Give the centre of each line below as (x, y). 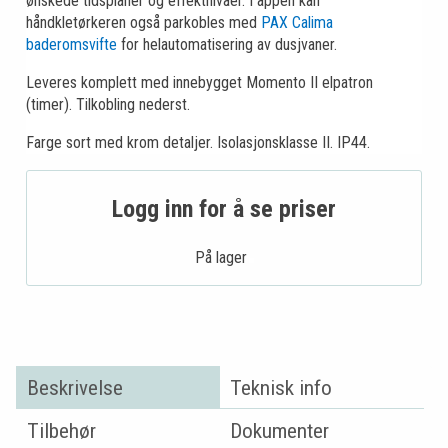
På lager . (224, 258)
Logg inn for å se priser (224, 209)
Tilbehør (61, 430)
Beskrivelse (74, 387)
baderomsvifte (71, 45)
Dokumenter (280, 430)
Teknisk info (281, 387)
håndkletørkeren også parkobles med (143, 23)
